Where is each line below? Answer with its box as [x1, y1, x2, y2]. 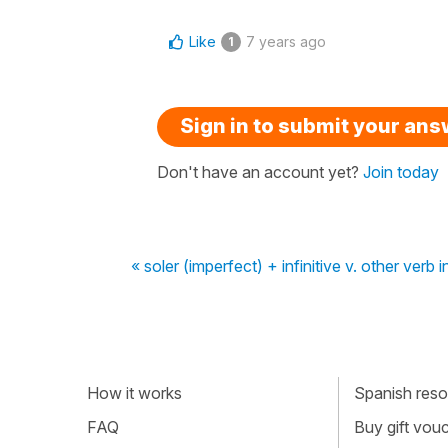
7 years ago [246, 32, 326, 50]
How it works [87, 383, 182, 404]
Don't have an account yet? [157, 161, 363, 182]
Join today [363, 161, 439, 182]
